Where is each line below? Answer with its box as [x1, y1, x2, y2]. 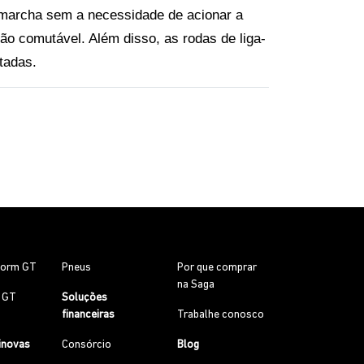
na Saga [177, 279, 215, 291]
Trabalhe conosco [177, 309, 265, 321]
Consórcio [61, 339, 111, 351]
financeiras [61, 309, 115, 321]
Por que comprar [177, 262, 258, 274]
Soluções [61, 292, 107, 304]
